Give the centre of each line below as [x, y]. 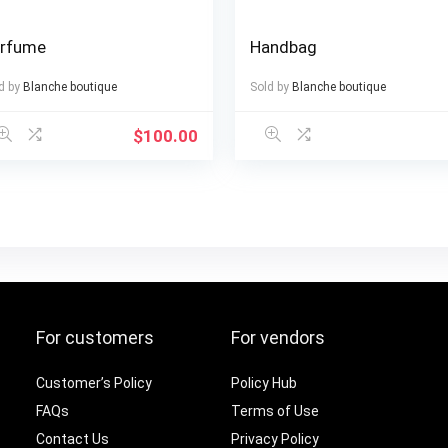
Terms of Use [275, 411]
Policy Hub [264, 383]
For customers [95, 338]
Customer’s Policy [94, 383]
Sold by [269, 87]
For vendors [278, 338]
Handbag [283, 47]
